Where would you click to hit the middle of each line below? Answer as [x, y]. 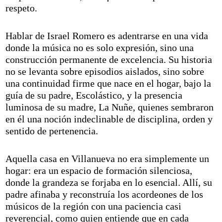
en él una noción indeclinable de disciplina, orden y [109, 119]
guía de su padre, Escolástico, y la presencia [94, 95]
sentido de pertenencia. [52, 131]
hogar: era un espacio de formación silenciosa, [99, 171]
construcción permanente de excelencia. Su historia [109, 60]
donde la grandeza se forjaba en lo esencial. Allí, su [109, 183]
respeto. [22, 8]
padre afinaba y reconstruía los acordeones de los [105, 194]
